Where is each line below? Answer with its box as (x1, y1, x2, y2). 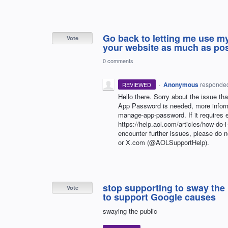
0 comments (103, 56, 133, 65)
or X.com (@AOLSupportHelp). (118, 137, 209, 147)
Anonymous (163, 79, 198, 89)
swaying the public (103, 206, 157, 216)
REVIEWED (122, 80, 152, 89)
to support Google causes (103, 190, 216, 204)
